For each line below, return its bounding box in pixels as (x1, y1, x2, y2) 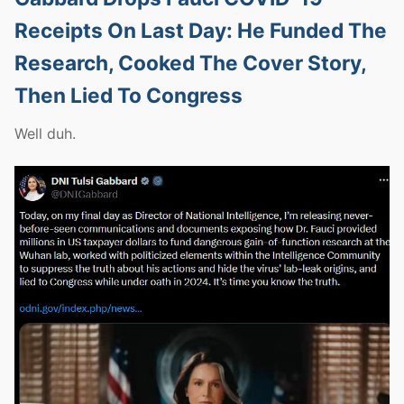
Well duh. (14, 124, 76, 143)
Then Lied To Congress (14, 83, 243, 108)
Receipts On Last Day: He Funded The (14, 18, 387, 43)
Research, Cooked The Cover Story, (14, 50, 366, 76)
